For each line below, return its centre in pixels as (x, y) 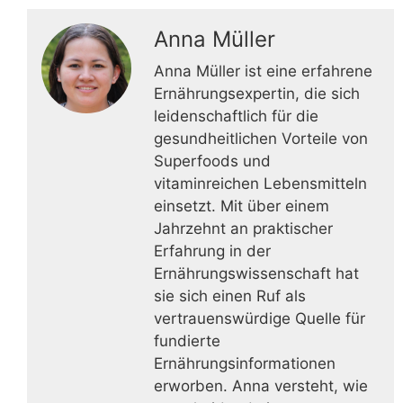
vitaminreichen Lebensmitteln (260, 183)
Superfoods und (212, 161)
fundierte (187, 340)
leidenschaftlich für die (236, 116)
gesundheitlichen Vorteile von (261, 138)
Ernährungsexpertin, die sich (257, 93)
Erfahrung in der (212, 251)
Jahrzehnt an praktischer (243, 228)
